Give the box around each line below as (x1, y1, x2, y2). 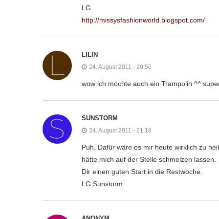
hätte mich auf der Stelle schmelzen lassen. (82, 155, 216, 163)
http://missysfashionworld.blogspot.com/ (82, 16, 205, 24)
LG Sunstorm (82, 179, 123, 188)
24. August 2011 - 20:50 (89, 63, 152, 70)
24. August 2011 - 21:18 (89, 127, 152, 134)
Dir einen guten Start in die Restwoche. (82, 167, 202, 175)
